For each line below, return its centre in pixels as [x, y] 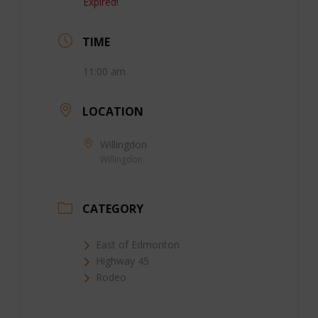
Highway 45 [122, 261]
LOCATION [113, 111]
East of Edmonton [137, 245]
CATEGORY [113, 209]
